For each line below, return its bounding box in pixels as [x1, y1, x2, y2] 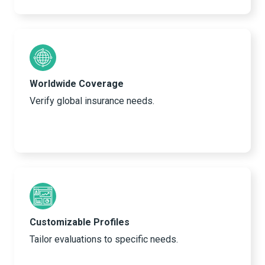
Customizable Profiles [30, 216, 130, 228]
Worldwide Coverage [30, 78, 124, 90]
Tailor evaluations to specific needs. [30, 234, 178, 245]
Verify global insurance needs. [30, 95, 154, 107]
